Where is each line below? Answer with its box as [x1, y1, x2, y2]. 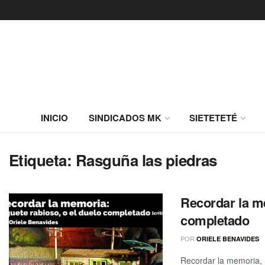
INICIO [41, 111, 68, 124]
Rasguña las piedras [75, 149, 217, 171]
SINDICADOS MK [89, 111, 161, 124]
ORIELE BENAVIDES [196, 234, 259, 243]
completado [180, 211, 250, 230]
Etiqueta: [9, 149, 76, 171]
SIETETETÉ [189, 111, 237, 124]
